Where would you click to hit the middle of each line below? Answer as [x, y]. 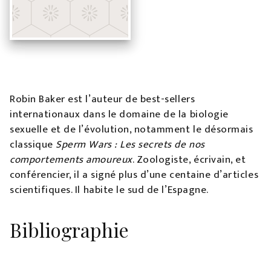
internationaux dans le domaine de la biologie [119, 114]
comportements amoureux [71, 160]
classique [33, 145]
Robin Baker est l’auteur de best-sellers [103, 99]
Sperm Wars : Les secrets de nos [130, 145]
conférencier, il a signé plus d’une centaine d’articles [134, 175]
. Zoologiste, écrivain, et [189, 160]
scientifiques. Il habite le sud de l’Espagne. [109, 190]
